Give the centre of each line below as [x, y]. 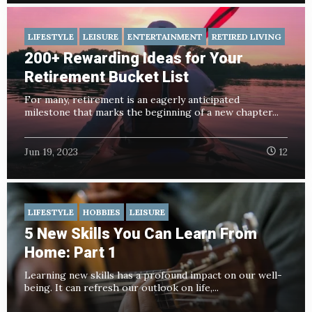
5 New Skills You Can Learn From [141, 233]
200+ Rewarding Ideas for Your [134, 58]
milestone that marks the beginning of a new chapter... [151, 112]
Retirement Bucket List [107, 77]
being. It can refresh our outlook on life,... [122, 287]
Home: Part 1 [71, 252]
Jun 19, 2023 [51, 151]
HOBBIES [102, 212]
